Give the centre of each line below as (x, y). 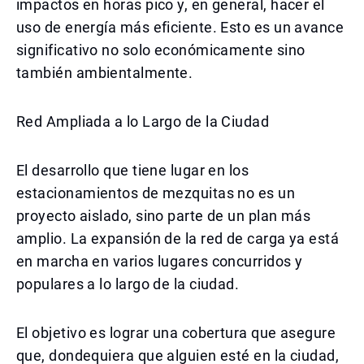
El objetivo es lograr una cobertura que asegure (176, 333)
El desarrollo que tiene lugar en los (133, 170)
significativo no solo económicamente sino (161, 50)
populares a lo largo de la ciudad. (128, 284)
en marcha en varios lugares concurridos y (160, 261)
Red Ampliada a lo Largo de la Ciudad (143, 121)
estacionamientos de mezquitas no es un (156, 193)
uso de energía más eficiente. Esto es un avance (180, 27)
